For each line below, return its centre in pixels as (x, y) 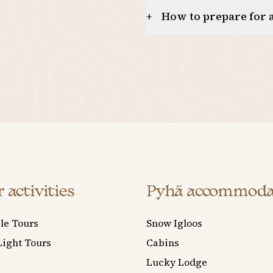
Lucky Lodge (177, 262)
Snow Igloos (174, 223)
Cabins (163, 242)
